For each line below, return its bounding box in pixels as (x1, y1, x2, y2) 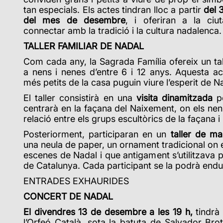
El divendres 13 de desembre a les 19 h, (23, 206, 196, 217)
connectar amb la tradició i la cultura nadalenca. (23, 25, 222, 36)
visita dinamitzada (136, 92, 213, 103)
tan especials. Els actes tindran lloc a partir (23, 4, 204, 15)
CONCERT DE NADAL (23, 191, 113, 202)
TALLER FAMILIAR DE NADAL (23, 40, 144, 51)
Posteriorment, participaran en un (23, 128, 171, 139)
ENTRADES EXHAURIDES (23, 175, 129, 186)
